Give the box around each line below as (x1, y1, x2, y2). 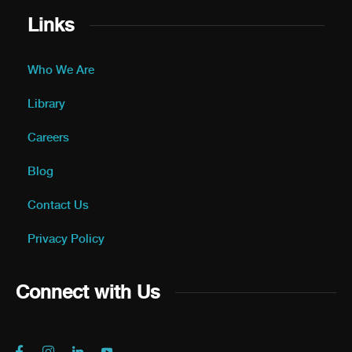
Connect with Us (16, 280, 159, 304)
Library (27, 97, 65, 112)
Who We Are (27, 63, 94, 78)
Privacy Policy (27, 232, 104, 247)
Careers (27, 130, 69, 145)
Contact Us (27, 198, 89, 213)
